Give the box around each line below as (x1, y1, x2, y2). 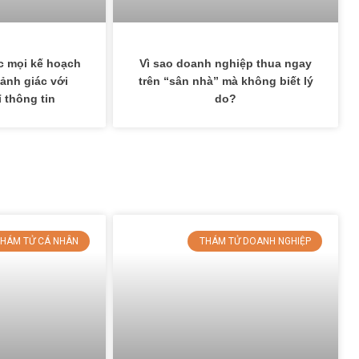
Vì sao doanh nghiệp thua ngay (139, 56, 313, 70)
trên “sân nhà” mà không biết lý (138, 74, 313, 87)
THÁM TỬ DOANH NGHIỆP (199, 235, 311, 247)
